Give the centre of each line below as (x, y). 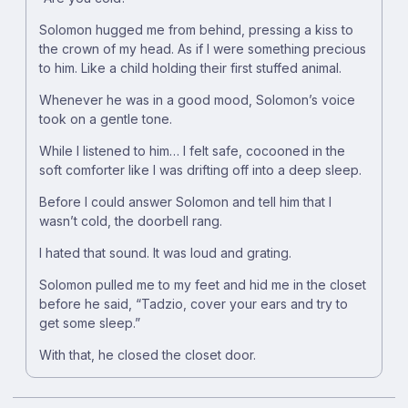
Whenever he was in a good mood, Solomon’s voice (197, 100)
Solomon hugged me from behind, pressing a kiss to (196, 30)
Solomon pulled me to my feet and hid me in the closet (203, 285)
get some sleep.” (90, 323)
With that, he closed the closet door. (148, 355)
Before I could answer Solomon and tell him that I (185, 202)
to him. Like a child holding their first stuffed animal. (190, 68)
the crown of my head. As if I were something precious (203, 49)
